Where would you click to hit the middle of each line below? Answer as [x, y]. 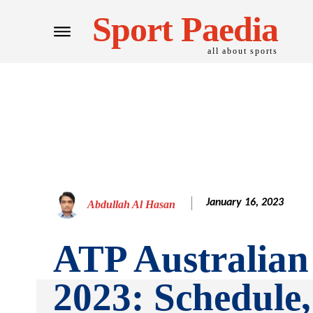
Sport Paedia [185, 29]
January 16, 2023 [245, 203]
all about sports [243, 51]
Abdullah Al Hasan [131, 204]
